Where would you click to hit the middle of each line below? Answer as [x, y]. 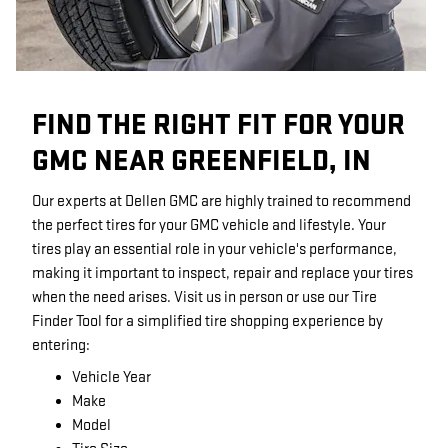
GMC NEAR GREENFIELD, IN [201, 161]
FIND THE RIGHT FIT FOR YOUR [218, 125]
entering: [61, 345]
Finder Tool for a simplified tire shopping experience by [207, 321]
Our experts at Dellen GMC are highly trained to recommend [221, 201]
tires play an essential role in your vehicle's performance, [214, 249]
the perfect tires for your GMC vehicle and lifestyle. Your [209, 225]
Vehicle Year [111, 377]
